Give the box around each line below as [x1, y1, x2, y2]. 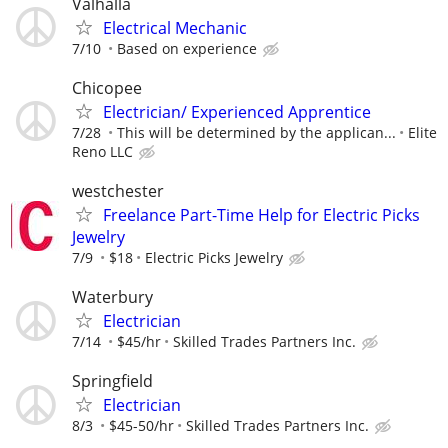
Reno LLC [72, 141, 133, 161]
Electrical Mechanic [103, 16, 247, 39]
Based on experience [117, 38, 257, 58]
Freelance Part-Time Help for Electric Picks [103, 204, 420, 227]
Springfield [72, 370, 153, 393]
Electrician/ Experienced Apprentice [103, 100, 371, 123]
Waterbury [72, 286, 153, 309]
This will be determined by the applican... [117, 122, 396, 142]
